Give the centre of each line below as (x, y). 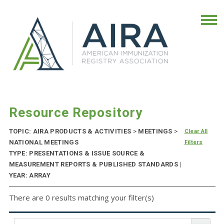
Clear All (196, 131)
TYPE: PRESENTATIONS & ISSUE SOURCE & (77, 153)
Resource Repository (75, 113)
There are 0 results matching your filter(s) (81, 198)
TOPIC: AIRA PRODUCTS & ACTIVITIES (71, 131)
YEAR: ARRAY (30, 175)
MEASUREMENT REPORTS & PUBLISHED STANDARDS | (95, 164)
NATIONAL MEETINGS (44, 142)
